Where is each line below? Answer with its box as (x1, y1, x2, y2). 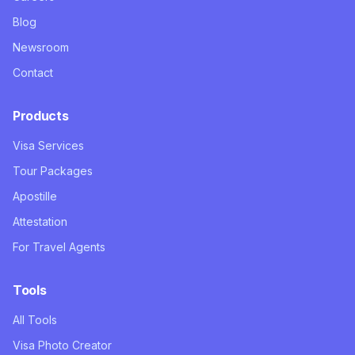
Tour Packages (13, 164, 93, 177)
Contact (13, 66, 53, 79)
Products (13, 108, 69, 124)
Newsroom (13, 40, 69, 54)
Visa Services (13, 139, 84, 152)
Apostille (13, 189, 57, 203)
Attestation (13, 215, 67, 228)
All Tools (13, 313, 57, 326)
